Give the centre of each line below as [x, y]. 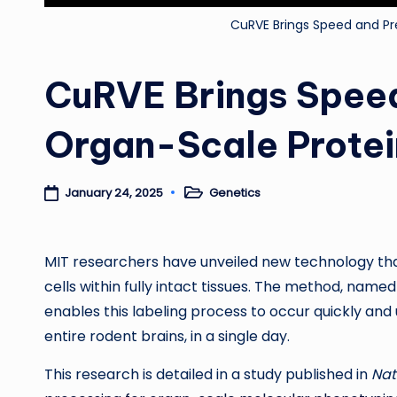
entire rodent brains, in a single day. [167, 336]
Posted [200, 198]
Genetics [234, 192]
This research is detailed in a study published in [208, 374]
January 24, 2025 [113, 192]
